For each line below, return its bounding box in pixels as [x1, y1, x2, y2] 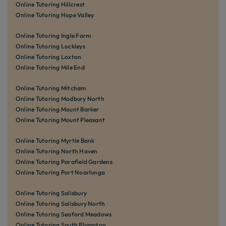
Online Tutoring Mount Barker [16, 105, 99, 113]
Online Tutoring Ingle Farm [16, 31, 91, 39]
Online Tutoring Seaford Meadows [16, 210, 112, 218]
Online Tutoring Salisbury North [16, 199, 105, 207]
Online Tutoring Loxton [16, 52, 82, 61]
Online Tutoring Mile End [16, 63, 85, 71]
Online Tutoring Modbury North [16, 94, 104, 102]
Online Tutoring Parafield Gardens [16, 157, 112, 165]
